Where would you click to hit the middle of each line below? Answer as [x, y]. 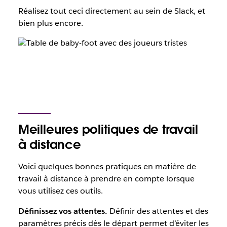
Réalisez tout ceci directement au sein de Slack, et [111, 11]
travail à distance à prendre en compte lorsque [106, 179]
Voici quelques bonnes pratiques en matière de [107, 166]
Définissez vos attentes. [63, 211]
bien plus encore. [50, 23]
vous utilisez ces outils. [60, 191]
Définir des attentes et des [158, 211]
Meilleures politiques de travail [108, 129]
